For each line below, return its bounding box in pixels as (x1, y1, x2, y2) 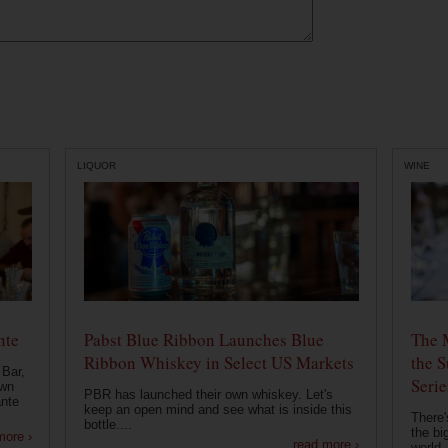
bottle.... (83, 417, 132, 433)
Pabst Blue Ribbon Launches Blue (83, 328, 324, 352)
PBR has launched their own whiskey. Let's (83, 387, 333, 403)
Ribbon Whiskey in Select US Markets (83, 351, 354, 375)
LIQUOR (77, 159, 116, 171)
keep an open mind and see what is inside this (83, 402, 352, 418)
